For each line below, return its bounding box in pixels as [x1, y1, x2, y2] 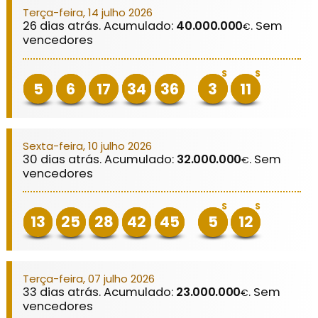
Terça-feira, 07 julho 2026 [23, 270, 155, 286]
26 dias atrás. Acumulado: [23, 18, 177, 35]
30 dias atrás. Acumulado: [23, 150, 177, 168]
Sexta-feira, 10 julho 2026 [23, 138, 153, 153]
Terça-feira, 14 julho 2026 [23, 5, 153, 21]
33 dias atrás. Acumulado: [23, 283, 177, 300]
